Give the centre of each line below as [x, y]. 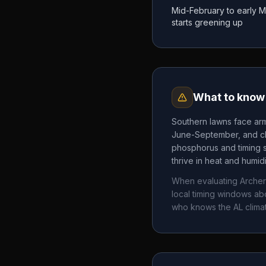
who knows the [202, 207]
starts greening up [207, 22]
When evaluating [206, 181]
